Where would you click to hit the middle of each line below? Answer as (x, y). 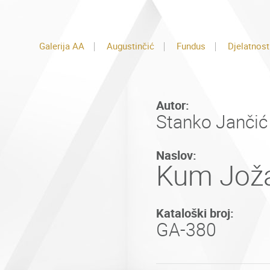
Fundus (191, 46)
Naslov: (176, 155)
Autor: (173, 105)
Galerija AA (62, 46)
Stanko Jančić (212, 122)
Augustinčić (130, 46)
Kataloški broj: (195, 213)
